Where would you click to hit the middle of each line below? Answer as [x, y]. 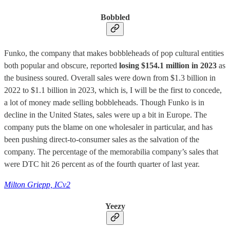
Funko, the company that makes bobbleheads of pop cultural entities [114, 53]
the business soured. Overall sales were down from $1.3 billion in [110, 78]
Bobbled [115, 17]
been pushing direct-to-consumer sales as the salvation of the [102, 139]
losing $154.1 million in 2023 [168, 65]
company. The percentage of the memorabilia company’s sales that [111, 151]
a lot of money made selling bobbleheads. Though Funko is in [104, 102]
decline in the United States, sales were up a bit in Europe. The [106, 114]
